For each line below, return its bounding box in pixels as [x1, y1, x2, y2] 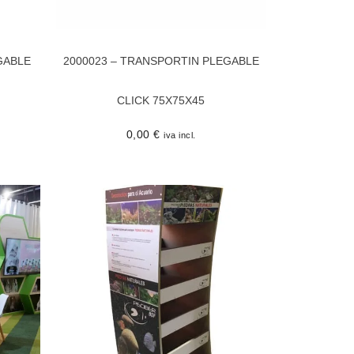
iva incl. [164, 130, 196, 140]
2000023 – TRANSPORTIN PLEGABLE [62, 54, 259, 67]
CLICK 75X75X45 [117, 93, 205, 107]
